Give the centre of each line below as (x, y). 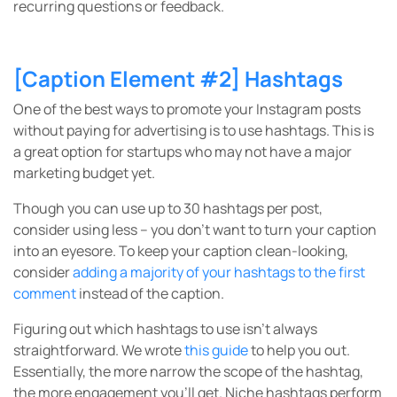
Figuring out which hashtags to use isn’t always (165, 328)
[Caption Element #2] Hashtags (178, 78)
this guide (216, 350)
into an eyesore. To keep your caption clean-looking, (181, 250)
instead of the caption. (150, 293)
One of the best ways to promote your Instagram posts (187, 109)
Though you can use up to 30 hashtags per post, (168, 208)
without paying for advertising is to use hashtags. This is (194, 130)
